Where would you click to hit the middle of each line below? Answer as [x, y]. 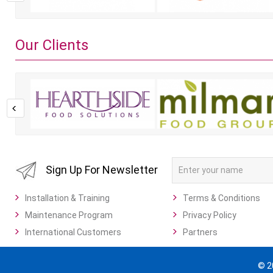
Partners [200, 232]
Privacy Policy [209, 215]
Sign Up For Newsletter [101, 170]
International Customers [73, 232]
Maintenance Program [69, 215]
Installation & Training [67, 198]
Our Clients [51, 45]
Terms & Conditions [221, 198]
